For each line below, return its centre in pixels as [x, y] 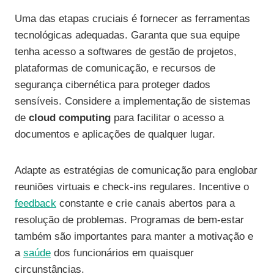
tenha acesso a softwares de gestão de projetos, [126, 52]
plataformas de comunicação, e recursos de [115, 68]
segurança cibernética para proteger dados [113, 85]
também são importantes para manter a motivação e [134, 237]
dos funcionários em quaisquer [122, 253]
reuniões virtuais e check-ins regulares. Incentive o [132, 187]
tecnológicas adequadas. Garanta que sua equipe [127, 35]
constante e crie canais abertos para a [146, 204]
